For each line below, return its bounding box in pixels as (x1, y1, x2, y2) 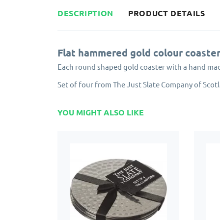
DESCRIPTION (57, 8, 114, 18)
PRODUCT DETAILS (128, 8, 205, 18)
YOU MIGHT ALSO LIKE (57, 107, 144, 117)
